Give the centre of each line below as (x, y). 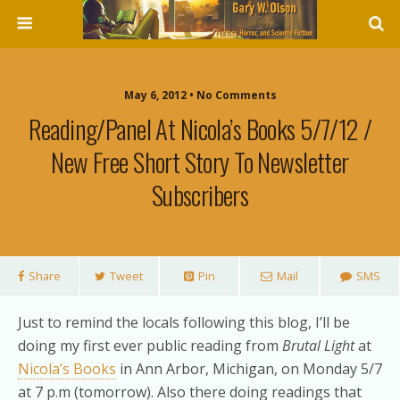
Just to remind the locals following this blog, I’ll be (184, 322)
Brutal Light (318, 346)
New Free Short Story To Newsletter (200, 162)
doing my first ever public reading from (150, 346)
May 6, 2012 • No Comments (200, 95)
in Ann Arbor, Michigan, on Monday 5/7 (249, 369)
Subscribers (200, 195)
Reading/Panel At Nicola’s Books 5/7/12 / (200, 129)
